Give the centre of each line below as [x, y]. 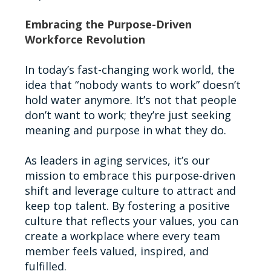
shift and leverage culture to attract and [130, 190]
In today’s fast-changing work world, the [129, 69]
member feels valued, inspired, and [116, 251]
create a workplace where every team [122, 236]
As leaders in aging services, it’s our [117, 160]
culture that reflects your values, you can [131, 220]
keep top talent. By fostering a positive [127, 205]
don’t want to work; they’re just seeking [128, 115]
